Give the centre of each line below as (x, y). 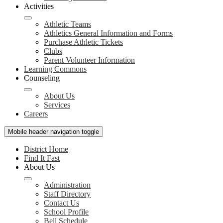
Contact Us (61, 203)
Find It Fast (42, 158)
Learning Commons (55, 69)
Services (57, 105)
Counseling (42, 78)
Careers (36, 114)
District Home (46, 149)
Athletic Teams (67, 24)
